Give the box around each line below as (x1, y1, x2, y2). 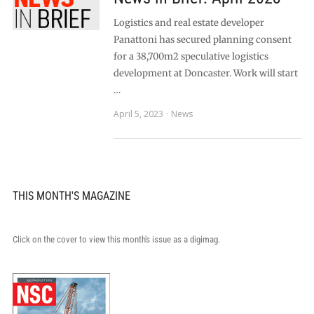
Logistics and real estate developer (113, 17, 264, 29)
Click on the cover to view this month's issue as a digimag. (12, 234, 220, 245)
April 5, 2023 (113, 108, 163, 120)
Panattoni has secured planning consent (113, 34, 292, 46)
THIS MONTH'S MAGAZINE (12, 189, 130, 203)
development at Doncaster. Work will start (113, 67, 298, 79)
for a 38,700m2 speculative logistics (113, 50, 268, 62)
